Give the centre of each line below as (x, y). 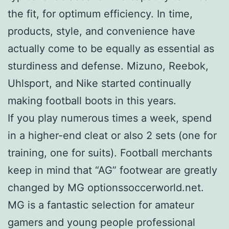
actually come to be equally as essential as (111, 48)
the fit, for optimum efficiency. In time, (100, 14)
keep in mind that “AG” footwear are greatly (112, 170)
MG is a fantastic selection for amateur (101, 205)
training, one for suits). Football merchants (110, 153)
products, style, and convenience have (101, 31)
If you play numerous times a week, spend (110, 118)
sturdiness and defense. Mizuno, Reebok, (108, 66)
